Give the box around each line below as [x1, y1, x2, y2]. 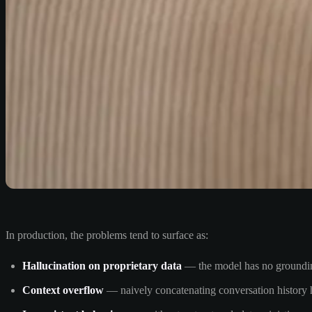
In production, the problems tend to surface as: [6, 228, 208, 241]
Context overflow [22, 283, 104, 296]
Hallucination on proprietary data [22, 259, 182, 272]
